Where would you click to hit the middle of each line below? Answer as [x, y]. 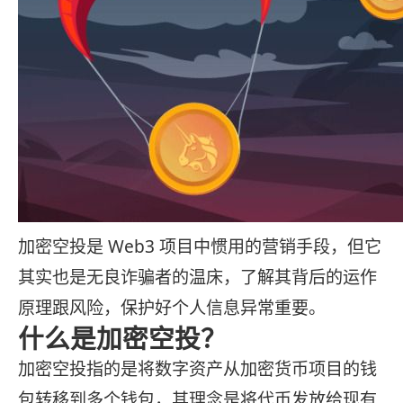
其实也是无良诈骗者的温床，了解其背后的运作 [197, 278]
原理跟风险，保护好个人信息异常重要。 [172, 308]
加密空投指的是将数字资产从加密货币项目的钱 [197, 369]
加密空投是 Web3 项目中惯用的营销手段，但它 [200, 247]
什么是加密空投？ [122, 338]
